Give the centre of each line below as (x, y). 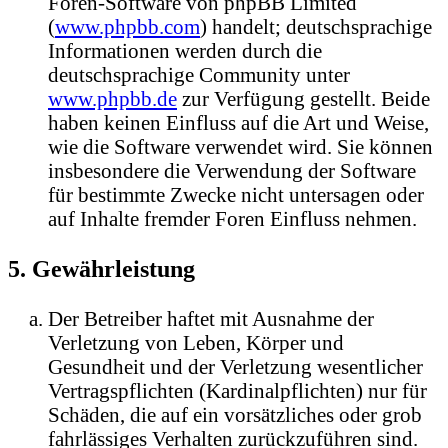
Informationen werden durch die (185, 50)
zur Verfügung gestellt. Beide (303, 98)
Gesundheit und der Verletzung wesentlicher (235, 367)
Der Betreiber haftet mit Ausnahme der (211, 319)
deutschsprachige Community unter (199, 74)
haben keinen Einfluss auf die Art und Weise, (238, 122)
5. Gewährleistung (101, 268)
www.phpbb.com (127, 26)
